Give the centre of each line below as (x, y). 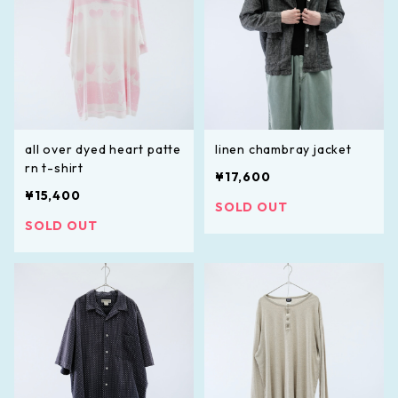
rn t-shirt (54, 167)
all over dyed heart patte (103, 149)
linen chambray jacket (283, 149)
